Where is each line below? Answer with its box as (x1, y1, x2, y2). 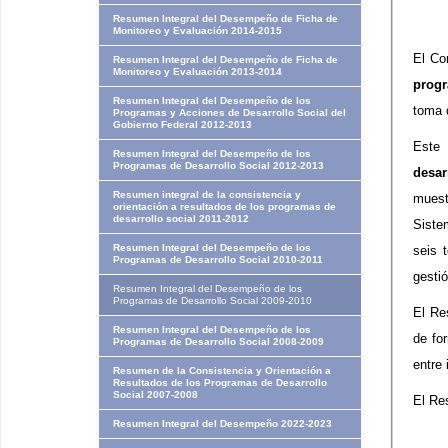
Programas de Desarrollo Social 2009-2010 (112, 295, 312, 306)
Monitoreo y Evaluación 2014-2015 (112, 25, 282, 36)
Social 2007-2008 (112, 389, 198, 400)
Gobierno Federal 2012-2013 (112, 119, 252, 130)
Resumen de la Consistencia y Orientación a (112, 365, 331, 376)
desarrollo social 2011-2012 (112, 213, 249, 224)
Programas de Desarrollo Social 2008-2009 (112, 336, 324, 347)
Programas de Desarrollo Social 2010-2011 (112, 254, 323, 265)
